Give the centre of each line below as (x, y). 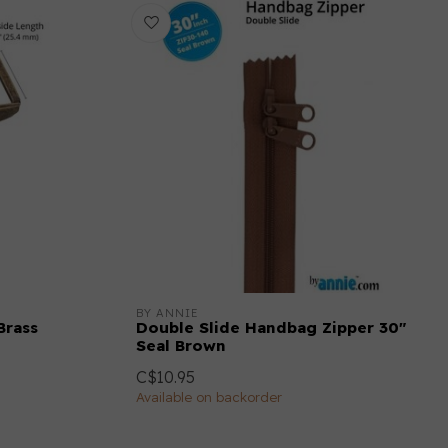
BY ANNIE (167, 313)
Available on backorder (209, 397)
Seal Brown (181, 345)
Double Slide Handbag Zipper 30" (271, 327)
